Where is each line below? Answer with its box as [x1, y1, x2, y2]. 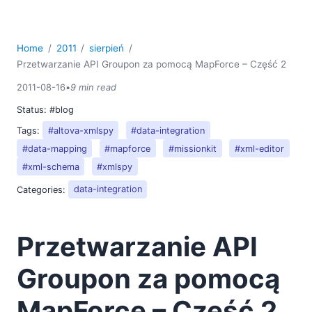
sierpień [89, 42, 125, 54]
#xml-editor [234, 143, 284, 154]
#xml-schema [22, 161, 79, 172]
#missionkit [169, 143, 217, 154]
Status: [17, 104, 49, 115]
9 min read [70, 81, 116, 93]
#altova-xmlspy [47, 125, 114, 136]
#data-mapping [22, 143, 87, 154]
